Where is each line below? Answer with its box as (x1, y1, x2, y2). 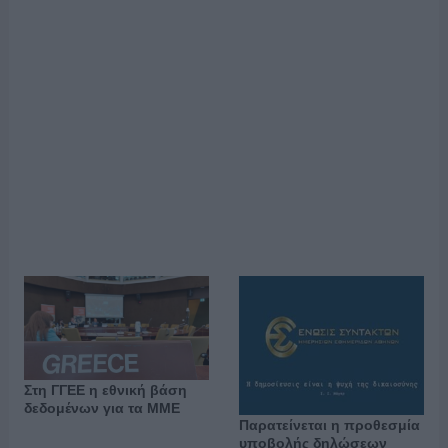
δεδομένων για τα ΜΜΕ (23, 400, 180, 417)
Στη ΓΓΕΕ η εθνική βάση (23, 382, 187, 399)
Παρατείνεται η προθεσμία (238, 416, 420, 433)
